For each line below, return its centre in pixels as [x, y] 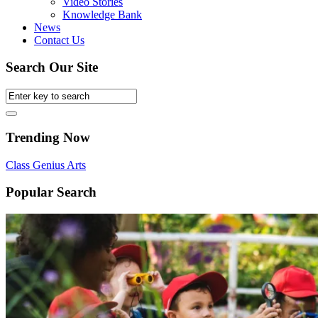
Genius [50, 165]
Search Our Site [52, 67]
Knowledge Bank [102, 14]
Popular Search [51, 192]
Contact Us [59, 40]
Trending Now [48, 137]
